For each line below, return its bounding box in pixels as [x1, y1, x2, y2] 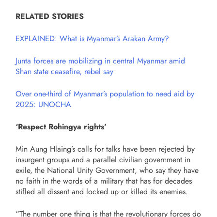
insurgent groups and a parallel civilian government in [15, 154, 190, 165]
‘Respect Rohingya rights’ [15, 121, 107, 132]
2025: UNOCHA [15, 98, 71, 110]
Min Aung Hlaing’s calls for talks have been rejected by [15, 143, 195, 155]
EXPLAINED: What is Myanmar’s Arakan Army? [15, 32, 169, 44]
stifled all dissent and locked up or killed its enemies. [15, 186, 188, 197]
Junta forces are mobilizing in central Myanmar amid [15, 55, 185, 66]
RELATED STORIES [15, 10, 84, 22]
